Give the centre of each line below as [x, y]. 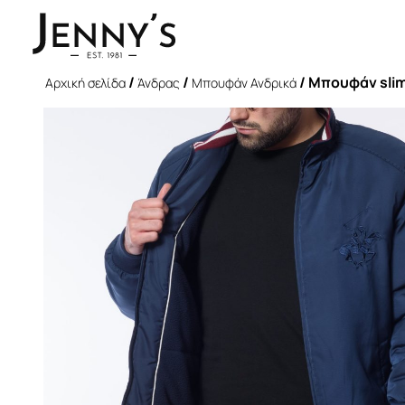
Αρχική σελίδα [85, 83]
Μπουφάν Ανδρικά [244, 83]
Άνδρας [159, 83]
